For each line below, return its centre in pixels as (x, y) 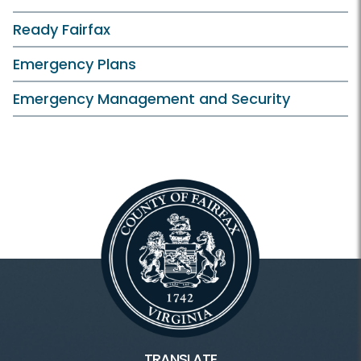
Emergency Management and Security (151, 99)
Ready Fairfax (62, 30)
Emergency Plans (75, 64)
